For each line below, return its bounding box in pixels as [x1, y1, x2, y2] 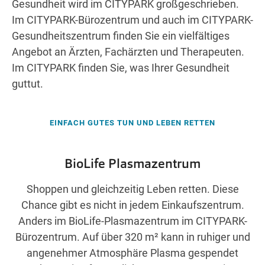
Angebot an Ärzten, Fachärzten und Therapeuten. [12, 46, 244, 59]
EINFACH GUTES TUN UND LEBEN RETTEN [50, 118, 215, 128]
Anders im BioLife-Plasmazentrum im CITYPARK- [18, 215, 247, 228]
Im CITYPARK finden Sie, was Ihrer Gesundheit [12, 62, 230, 75]
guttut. [12, 77, 43, 91]
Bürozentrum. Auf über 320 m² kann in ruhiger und [15, 231, 250, 244]
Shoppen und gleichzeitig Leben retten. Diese [26, 183, 239, 196]
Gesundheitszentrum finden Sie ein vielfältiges [12, 30, 230, 43]
